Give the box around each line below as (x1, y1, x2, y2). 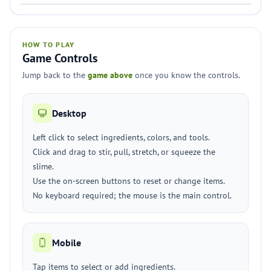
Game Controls (22, 50, 97, 66)
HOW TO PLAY (22, 40, 75, 49)
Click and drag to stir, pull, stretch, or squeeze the (33, 146, 215, 157)
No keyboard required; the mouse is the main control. (33, 190, 232, 201)
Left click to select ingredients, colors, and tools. (33, 132, 210, 143)
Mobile (52, 237, 81, 249)
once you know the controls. (132, 70, 240, 80)
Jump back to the (22, 70, 88, 80)
